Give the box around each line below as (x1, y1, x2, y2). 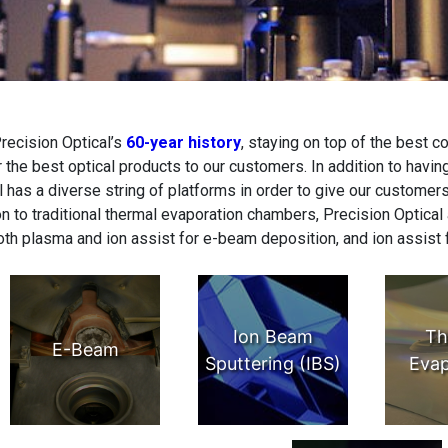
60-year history (126, 133, 241, 153)
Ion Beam (232, 325, 313, 347)
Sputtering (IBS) (204, 352, 341, 374)
